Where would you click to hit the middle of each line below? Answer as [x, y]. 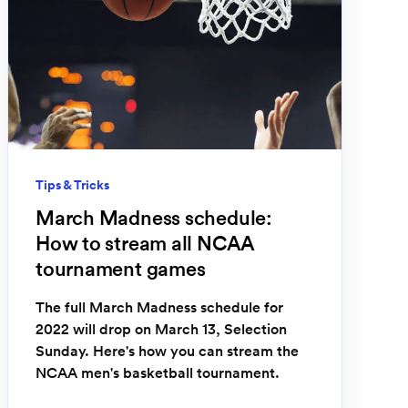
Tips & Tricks [72, 185]
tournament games [121, 269]
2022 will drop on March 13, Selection [161, 329]
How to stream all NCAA [146, 243]
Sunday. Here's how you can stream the [167, 351]
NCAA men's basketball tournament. [158, 372]
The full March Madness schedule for [159, 307]
